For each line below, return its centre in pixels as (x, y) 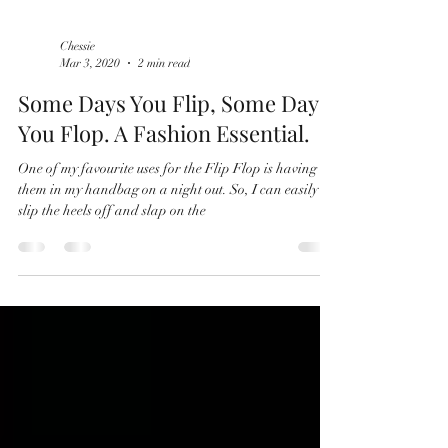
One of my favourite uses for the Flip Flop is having (167, 258)
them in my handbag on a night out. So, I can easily (124, 279)
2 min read (164, 152)
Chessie (77, 136)
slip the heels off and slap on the (112, 300)
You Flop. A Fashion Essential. (164, 223)
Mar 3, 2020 (90, 152)
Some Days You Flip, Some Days (173, 193)
